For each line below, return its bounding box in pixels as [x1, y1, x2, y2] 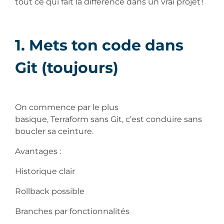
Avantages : [15, 146, 63, 156]
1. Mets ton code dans [15, 35, 183, 54]
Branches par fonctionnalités [15, 206, 131, 216]
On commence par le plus [15, 102, 118, 112]
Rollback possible [15, 186, 86, 196]
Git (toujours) [15, 58, 122, 77]
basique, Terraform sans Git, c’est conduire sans [15, 114, 202, 124]
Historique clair [15, 166, 77, 176]
